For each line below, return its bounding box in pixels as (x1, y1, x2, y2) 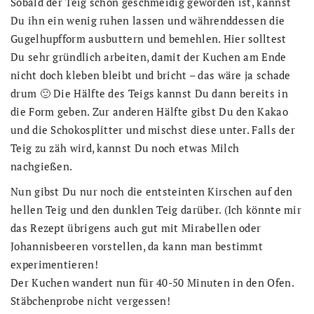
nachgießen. (11, 158, 73, 173)
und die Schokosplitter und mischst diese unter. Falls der (11, 122, 296, 137)
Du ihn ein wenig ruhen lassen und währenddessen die (11, 13, 285, 27)
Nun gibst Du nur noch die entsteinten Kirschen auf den (11, 184, 293, 198)
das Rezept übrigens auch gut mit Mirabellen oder (11, 220, 261, 235)
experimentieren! (11, 257, 98, 271)
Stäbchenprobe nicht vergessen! (11, 293, 171, 308)
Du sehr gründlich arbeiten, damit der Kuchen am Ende (11, 49, 287, 64)
